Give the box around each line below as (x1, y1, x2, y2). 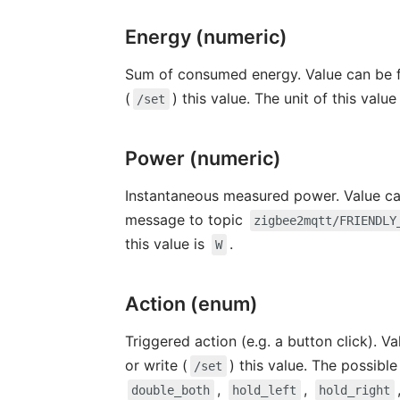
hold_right (319, 382, 391, 397)
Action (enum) (124, 291, 258, 315)
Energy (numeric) (124, 24, 287, 48)
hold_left (232, 382, 297, 397)
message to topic (124, 210, 247, 229)
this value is (124, 234, 209, 253)
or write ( (124, 355, 187, 374)
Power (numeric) (124, 146, 281, 170)
